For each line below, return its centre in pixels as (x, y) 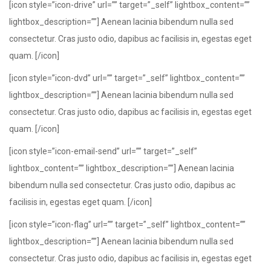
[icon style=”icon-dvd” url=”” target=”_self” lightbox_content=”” (127, 78)
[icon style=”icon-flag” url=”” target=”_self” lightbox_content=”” (127, 224)
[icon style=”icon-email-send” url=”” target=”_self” (103, 151)
